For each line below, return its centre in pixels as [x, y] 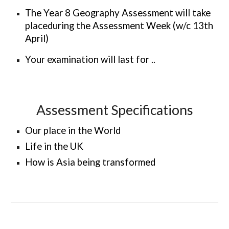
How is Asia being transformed [90, 162]
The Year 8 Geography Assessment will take [118, 13]
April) [37, 38]
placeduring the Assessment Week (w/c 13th [119, 26]
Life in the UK [54, 146]
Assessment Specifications [114, 110]
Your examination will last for [88, 59]
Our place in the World [73, 130]
